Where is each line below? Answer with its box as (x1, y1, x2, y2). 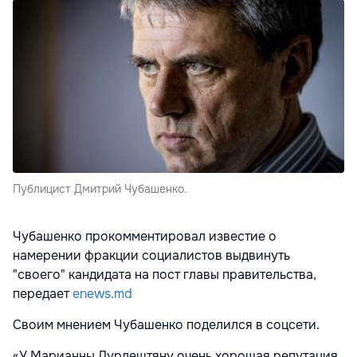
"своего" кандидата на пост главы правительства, (13, 265, 316, 283)
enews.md (73, 284, 132, 302)
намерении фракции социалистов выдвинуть (13, 246, 290, 264)
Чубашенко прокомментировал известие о (13, 227, 277, 245)
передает (13, 284, 73, 302)
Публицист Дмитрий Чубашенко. (13, 181, 187, 196)
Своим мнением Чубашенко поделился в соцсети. (13, 316, 320, 333)
